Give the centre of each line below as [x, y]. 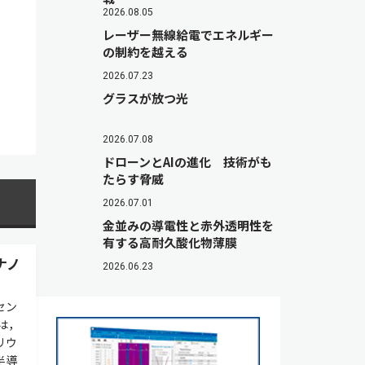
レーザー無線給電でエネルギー [188, 35]
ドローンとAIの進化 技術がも [187, 162]
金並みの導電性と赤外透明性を [188, 225]
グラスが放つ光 [145, 98]
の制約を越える [145, 52]
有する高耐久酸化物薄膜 [170, 242]
